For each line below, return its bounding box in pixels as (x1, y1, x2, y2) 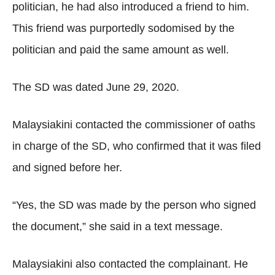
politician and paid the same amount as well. (12, 44, 229, 56)
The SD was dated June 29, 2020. (12, 81, 179, 93)
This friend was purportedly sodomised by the (12, 22, 234, 34)
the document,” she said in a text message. (12, 220, 223, 233)
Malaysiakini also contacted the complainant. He (12, 258, 248, 270)
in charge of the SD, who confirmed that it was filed (12, 140, 261, 152)
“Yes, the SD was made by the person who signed (12, 199, 256, 211)
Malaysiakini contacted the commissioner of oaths (12, 118, 255, 131)
